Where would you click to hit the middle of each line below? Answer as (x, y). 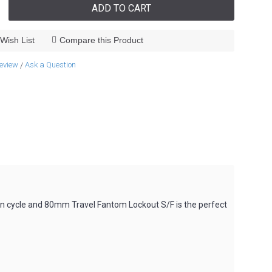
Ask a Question (50, 65)
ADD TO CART (122, 8)
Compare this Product (101, 40)
